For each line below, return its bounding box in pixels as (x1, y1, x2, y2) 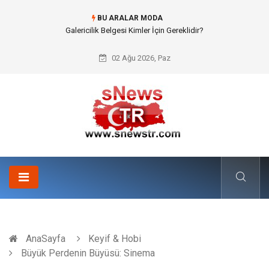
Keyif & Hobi (88, 233, 141, 244)
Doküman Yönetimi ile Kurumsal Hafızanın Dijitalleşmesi (38, 26, 231, 35)
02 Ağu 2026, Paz (109, 53, 171, 62)
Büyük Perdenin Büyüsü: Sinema (19, 247, 155, 259)
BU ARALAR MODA (95, 14, 163, 22)
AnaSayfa (26, 233, 65, 244)
